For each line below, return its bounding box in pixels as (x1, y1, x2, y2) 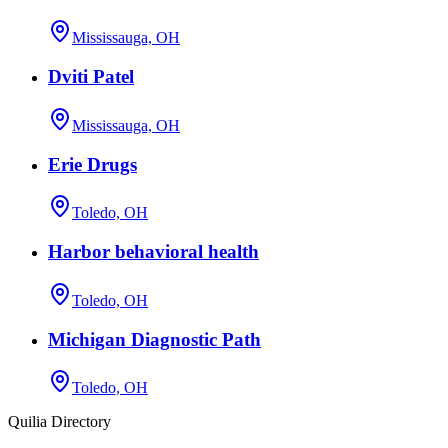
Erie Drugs (48, 153, 137, 175)
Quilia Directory (8, 413, 111, 431)
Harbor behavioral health (48, 241, 259, 263)
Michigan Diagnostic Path (48, 328, 261, 350)
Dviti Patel (48, 66, 134, 88)
